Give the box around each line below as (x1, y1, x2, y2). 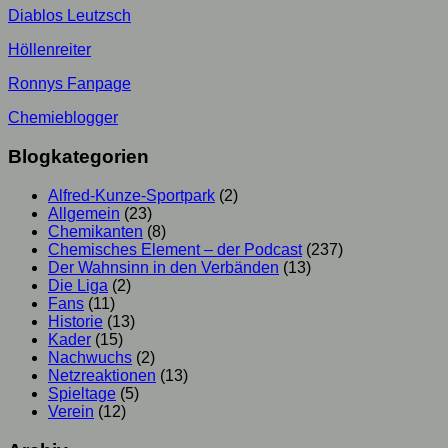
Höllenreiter (8, 41, 91, 59)
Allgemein (48, 204, 120, 222)
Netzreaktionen (48, 366, 156, 384)
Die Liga (48, 276, 108, 294)
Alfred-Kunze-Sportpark (48, 186, 215, 204)
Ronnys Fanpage (8, 75, 131, 93)
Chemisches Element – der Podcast (48, 240, 302, 258)
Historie (48, 312, 103, 330)
